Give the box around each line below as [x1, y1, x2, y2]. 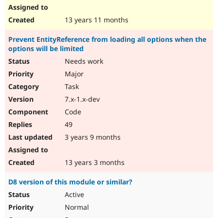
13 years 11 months [63, 15, 128, 25]
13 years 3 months [63, 158, 125, 167]
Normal [63, 202, 89, 212]
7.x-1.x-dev [63, 94, 100, 104]
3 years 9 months [63, 132, 121, 142]
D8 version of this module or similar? [8, 177, 132, 187]
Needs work [63, 56, 103, 66]
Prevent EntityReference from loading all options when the [8, 35, 206, 44]
